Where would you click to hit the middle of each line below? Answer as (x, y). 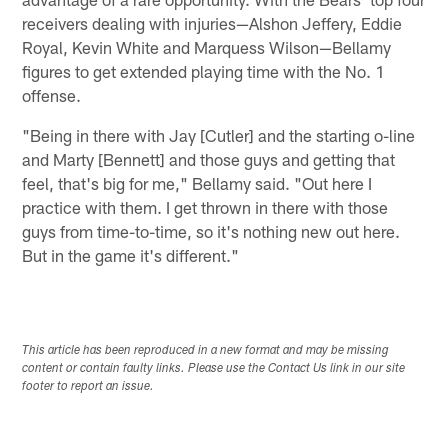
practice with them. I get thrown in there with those (205, 207)
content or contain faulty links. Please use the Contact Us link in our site (214, 368)
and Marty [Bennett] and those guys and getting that (209, 159)
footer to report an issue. (88, 386)
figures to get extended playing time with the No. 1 (204, 71)
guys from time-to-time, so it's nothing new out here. (211, 231)
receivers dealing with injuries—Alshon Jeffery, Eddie (212, 23)
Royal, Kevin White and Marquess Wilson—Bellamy (207, 47)
